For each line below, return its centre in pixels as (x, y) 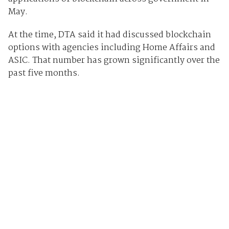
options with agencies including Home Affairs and (111, 48)
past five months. (44, 73)
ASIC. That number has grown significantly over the (114, 60)
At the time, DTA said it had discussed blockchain (109, 35)
